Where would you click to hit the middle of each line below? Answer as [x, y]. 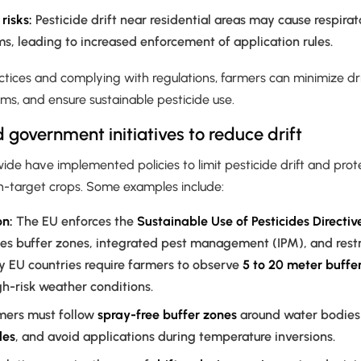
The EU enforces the [75, 222]
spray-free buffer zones [167, 315]
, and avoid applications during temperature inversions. [175, 337]
